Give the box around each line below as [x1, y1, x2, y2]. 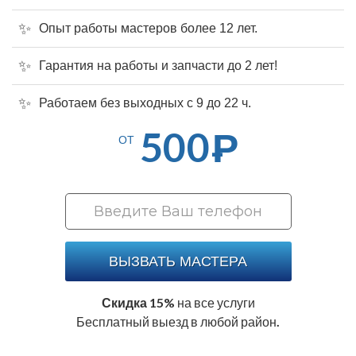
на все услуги [174, 295, 255, 310]
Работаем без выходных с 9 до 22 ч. [39, 96, 251, 110]
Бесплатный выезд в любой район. [76, 314, 280, 329]
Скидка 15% [101, 295, 175, 310]
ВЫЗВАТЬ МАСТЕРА [109, 253, 247, 269]
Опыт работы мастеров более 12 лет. [39, 21, 257, 35]
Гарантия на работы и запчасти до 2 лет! [39, 59, 277, 72]
